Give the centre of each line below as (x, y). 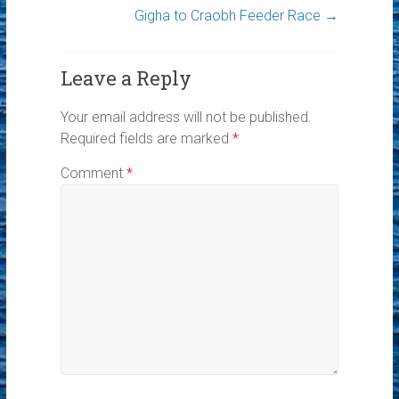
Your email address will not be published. (187, 117)
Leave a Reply (126, 77)
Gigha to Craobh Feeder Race (229, 15)
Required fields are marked (147, 138)
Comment (94, 173)
